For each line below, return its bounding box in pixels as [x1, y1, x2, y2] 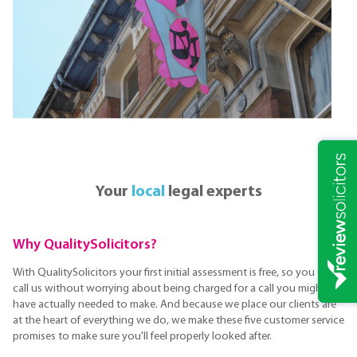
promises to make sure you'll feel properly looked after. [13, 331, 272, 343]
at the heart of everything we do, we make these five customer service [13, 315, 344, 328]
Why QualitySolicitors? [13, 237, 157, 253]
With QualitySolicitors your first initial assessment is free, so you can [13, 267, 335, 280]
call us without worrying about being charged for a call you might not [13, 283, 346, 296]
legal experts [164, 183, 262, 200]
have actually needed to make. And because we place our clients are [13, 299, 336, 312]
